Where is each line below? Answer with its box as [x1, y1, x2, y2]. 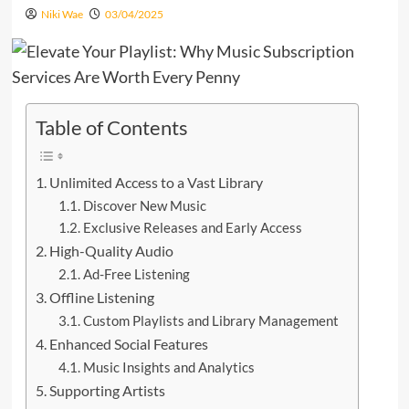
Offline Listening [48, 288, 154, 306]
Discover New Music [83, 197, 207, 214]
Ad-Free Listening [83, 266, 191, 282]
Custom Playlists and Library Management [83, 312, 340, 329]
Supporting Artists [48, 381, 165, 399]
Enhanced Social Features [48, 334, 208, 352]
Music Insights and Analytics [83, 359, 256, 375]
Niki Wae [40, 6, 83, 21]
